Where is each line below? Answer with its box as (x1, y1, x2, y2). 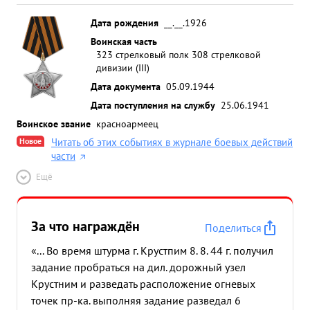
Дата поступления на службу (91, 98, 215, 111)
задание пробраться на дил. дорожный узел (31, 260, 246, 274)
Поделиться (205, 221, 262, 235)
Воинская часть (91, 35, 157, 48)
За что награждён (31, 217, 140, 235)
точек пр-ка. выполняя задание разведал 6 (31, 293, 241, 307)
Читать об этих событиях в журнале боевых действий (51, 136, 293, 149)
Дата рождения (91, 16, 158, 29)
